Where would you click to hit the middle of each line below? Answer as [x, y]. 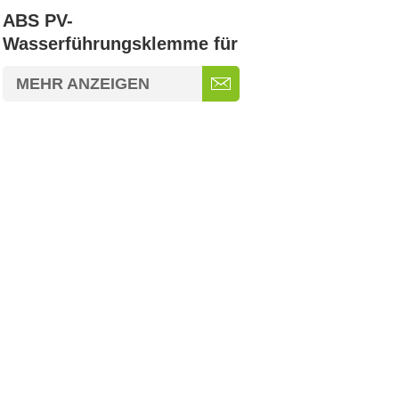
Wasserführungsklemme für [120, 44]
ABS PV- [37, 21]
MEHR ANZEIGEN [82, 84]
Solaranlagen [58, 67]
